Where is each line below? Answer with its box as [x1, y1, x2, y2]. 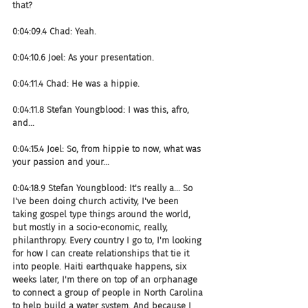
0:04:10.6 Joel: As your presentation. [12, 52, 154, 63]
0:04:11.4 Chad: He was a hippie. [12, 78, 140, 89]
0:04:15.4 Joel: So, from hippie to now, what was [12, 143, 203, 154]
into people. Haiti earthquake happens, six [12, 261, 189, 272]
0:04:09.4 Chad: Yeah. [12, 25, 96, 36]
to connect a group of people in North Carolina [12, 287, 206, 298]
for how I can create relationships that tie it [12, 247, 192, 258]
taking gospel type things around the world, [12, 208, 193, 219]
